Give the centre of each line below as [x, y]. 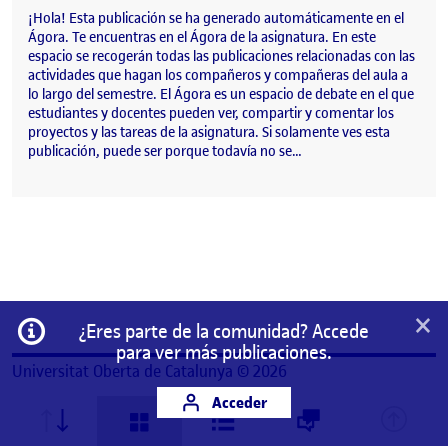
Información [88, 326]
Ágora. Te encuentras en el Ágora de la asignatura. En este [202, 37]
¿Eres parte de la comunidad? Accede [224, 331]
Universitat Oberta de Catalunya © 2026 [149, 371]
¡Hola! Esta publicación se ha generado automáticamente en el [216, 18]
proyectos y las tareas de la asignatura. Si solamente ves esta [209, 132]
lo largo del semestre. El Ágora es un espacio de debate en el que [221, 94]
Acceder [237, 402]
